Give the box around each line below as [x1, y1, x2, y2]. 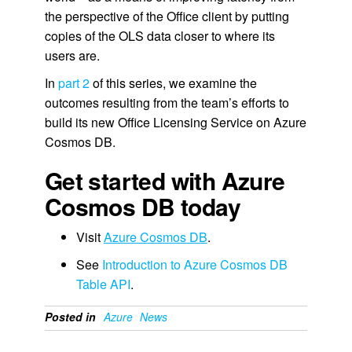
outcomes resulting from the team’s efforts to [44, 93, 289, 112]
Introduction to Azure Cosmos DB [101, 255, 288, 273]
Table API [75, 275, 130, 293]
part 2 [57, 74, 90, 92]
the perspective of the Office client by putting [44, 7, 289, 25]
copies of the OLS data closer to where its [44, 27, 275, 45]
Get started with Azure [44, 163, 285, 197]
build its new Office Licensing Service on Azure [44, 113, 306, 131]
